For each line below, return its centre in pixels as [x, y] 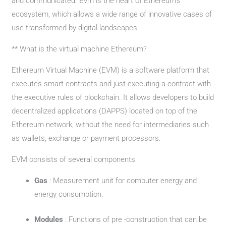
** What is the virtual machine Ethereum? [79, 49]
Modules [50, 219]
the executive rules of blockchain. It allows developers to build [113, 97]
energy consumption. [69, 194]
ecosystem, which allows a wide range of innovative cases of [112, 14]
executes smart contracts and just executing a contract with [111, 84]
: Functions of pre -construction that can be [136, 219]
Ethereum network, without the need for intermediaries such [110, 125]
